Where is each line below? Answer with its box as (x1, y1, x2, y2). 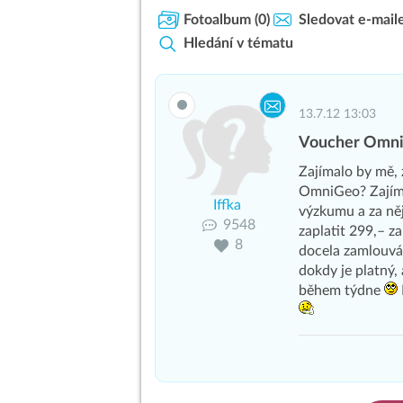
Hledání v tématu (184, 36, 293, 51)
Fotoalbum (184, 13, 251, 27)
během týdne (299, 282, 385, 298)
